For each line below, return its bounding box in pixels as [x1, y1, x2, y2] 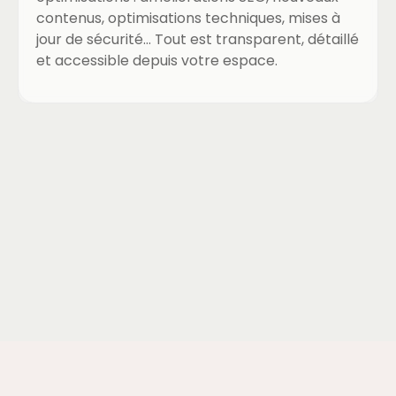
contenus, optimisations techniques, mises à [36, 8, 340, 29]
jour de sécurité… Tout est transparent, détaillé [36, 29, 359, 50]
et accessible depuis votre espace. [36, 50, 278, 72]
